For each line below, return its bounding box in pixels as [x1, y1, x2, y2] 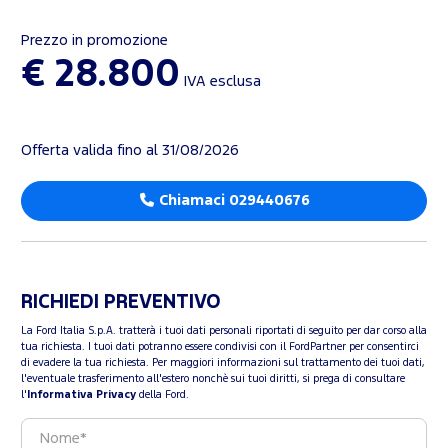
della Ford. [136, 390, 189, 401]
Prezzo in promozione [21, 34, 168, 48]
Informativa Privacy [27, 390, 136, 401]
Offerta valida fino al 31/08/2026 [21, 144, 239, 158]
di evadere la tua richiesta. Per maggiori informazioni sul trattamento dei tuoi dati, [21, 358, 425, 369]
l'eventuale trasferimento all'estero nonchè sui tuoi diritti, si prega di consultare [21, 374, 405, 385]
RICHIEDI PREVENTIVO [21, 294, 221, 312]
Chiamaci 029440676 [155, 194, 311, 208]
